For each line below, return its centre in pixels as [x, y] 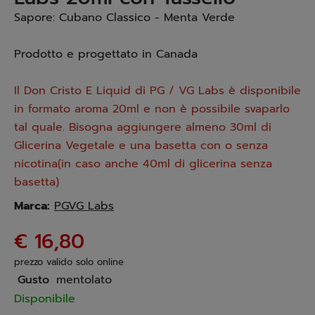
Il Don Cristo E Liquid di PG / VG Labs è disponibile [157, 91]
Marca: [32, 206]
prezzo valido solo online [69, 262]
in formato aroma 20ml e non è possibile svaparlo [152, 109]
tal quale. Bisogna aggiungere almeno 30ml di [143, 127]
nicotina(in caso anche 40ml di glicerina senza [143, 164]
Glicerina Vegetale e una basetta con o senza [141, 146]
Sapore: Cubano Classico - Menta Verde [124, 18]
